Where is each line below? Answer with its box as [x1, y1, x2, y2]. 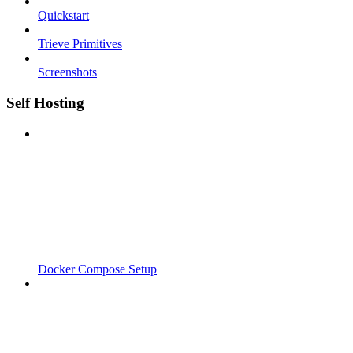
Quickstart [38, 9, 89, 23]
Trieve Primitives [38, 37, 122, 51]
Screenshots [38, 65, 97, 80]
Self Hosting [6, 94, 84, 111]
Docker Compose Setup [38, 262, 157, 276]
